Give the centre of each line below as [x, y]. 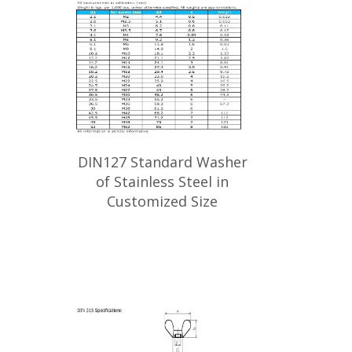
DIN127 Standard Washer [162, 162]
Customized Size [162, 201]
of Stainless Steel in [162, 181]
